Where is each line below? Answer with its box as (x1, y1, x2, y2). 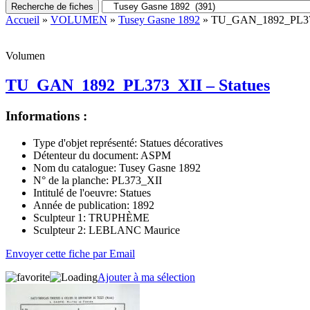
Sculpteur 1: (33, 211, 86, 224)
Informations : (6, 108, 87, 123)
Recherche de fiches (11, 1, 93, 12)
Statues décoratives (137, 136, 223, 149)
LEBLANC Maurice (86, 224, 180, 236)
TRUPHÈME (86, 211, 149, 224)
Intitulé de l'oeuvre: (33, 186, 117, 199)
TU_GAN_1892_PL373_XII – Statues (6, 75, 270, 94)
